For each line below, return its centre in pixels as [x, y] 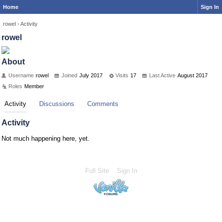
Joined [69, 75]
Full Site [97, 171]
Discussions [57, 104]
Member [34, 86]
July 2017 [91, 75]
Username [21, 75]
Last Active [162, 75]
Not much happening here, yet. [46, 139]
